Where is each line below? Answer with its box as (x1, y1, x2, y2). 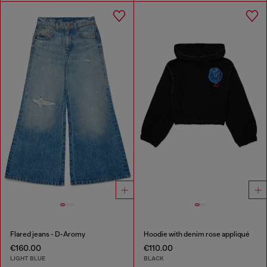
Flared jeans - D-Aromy (10, 229, 85, 238)
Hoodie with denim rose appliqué (143, 229, 250, 238)
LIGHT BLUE (10, 254, 45, 263)
